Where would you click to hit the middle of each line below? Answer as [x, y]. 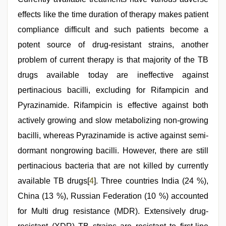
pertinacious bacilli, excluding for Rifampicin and [113, 90]
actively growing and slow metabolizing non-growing [113, 120]
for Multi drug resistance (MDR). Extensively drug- [113, 211]
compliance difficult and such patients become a [113, 30]
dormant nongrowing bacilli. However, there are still [113, 151]
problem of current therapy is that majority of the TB [113, 60]
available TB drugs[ [54, 181]
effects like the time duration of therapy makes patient [113, 14]
